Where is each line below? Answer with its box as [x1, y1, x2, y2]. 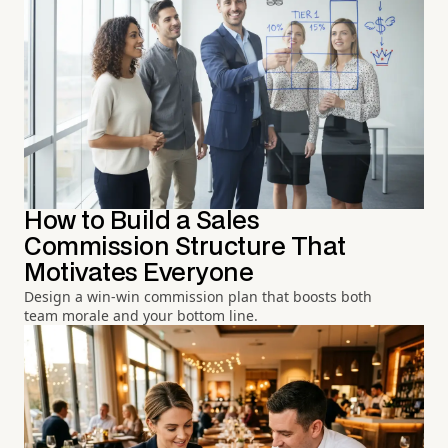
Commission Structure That [24, 235, 346, 259]
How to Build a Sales [24, 209, 260, 233]
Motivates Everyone [24, 261, 254, 285]
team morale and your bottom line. [24, 305, 258, 325]
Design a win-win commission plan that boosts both [24, 286, 372, 306]
